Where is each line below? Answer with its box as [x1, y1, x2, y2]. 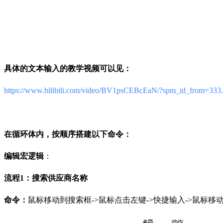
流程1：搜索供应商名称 [4, 174, 88, 183]
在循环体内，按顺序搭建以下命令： [4, 130, 131, 139]
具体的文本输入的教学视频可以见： [4, 64, 131, 73]
